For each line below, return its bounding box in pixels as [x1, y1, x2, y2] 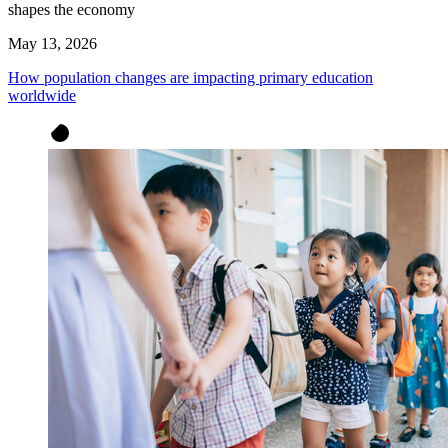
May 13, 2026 [8, 34, 97, 52]
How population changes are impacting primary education [8, 68, 373, 86]
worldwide [8, 86, 76, 104]
